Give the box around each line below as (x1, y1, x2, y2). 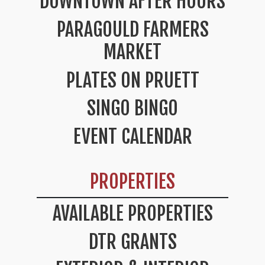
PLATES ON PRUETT (66, 68, 199, 92)
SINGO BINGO (87, 96, 178, 121)
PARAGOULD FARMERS (56, 18, 209, 42)
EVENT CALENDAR (73, 124, 192, 148)
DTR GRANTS (88, 230, 177, 254)
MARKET (104, 40, 161, 64)
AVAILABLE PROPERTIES (52, 202, 213, 226)
